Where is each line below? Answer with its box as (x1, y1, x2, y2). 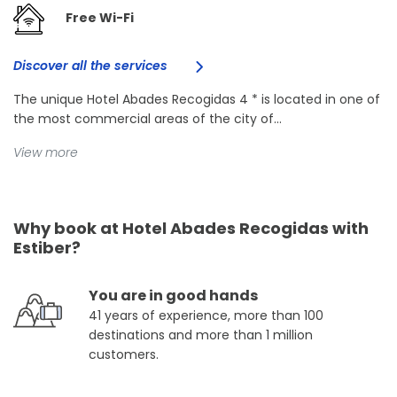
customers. (89, 346, 159, 364)
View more (13, 144, 78, 162)
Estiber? (13, 237, 81, 260)
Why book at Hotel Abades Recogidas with (13, 217, 369, 240)
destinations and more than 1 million (89, 326, 313, 345)
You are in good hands (89, 285, 258, 307)
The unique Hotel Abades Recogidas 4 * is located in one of (13, 90, 380, 109)
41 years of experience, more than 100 (89, 307, 323, 325)
